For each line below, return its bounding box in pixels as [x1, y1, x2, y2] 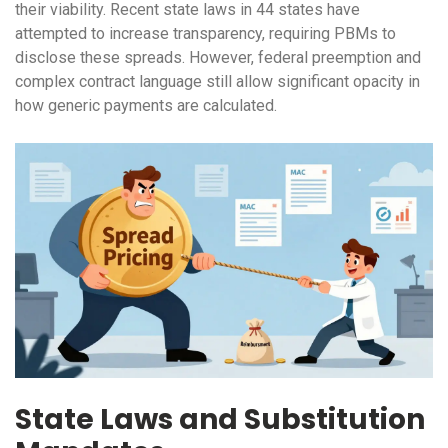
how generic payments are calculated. [15, 96, 277, 116]
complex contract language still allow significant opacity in [15, 72, 420, 92]
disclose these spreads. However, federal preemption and [15, 48, 421, 68]
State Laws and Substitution [15, 400, 425, 440]
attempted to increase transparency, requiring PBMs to [15, 24, 396, 44]
